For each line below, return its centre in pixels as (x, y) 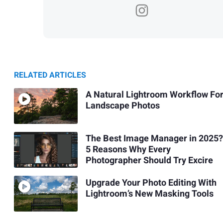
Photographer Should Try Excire (149, 161)
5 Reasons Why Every (128, 150)
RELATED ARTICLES (50, 75)
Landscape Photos (122, 106)
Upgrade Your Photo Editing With (151, 183)
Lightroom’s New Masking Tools (149, 194)
